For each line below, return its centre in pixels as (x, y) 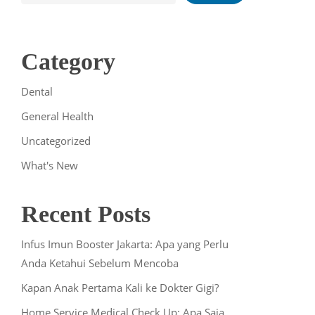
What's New (49, 165)
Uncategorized (56, 140)
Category (68, 61)
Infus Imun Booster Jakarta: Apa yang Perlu (124, 244)
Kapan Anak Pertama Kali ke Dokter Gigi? (120, 287)
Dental (37, 91)
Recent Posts (85, 214)
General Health (57, 116)
